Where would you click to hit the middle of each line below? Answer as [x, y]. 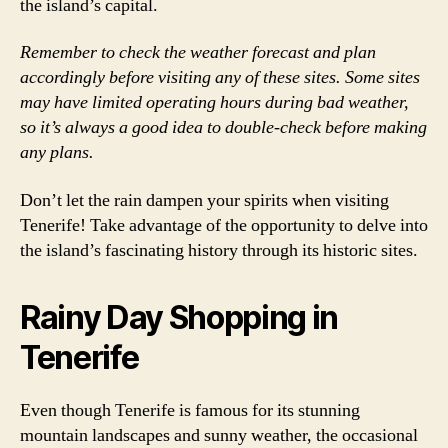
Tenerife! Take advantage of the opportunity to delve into [224, 225]
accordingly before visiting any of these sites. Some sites [220, 77]
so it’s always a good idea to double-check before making [223, 127]
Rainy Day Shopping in [179, 317]
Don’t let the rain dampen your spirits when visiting [204, 200]
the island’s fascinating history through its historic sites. [219, 250]
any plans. [57, 152]
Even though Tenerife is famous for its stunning [190, 410]
